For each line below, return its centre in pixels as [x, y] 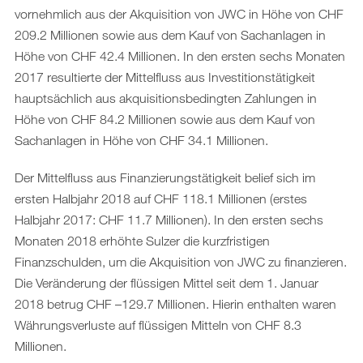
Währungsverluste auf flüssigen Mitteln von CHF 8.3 [158, 325]
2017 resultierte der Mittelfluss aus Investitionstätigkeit [165, 77]
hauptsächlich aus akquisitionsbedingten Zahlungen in [166, 98]
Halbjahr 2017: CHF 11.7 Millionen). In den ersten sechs [169, 219]
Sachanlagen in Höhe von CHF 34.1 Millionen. [143, 140]
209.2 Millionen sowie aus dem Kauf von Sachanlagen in [170, 34]
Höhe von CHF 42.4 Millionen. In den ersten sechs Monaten [180, 56]
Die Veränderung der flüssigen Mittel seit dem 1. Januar [167, 282]
